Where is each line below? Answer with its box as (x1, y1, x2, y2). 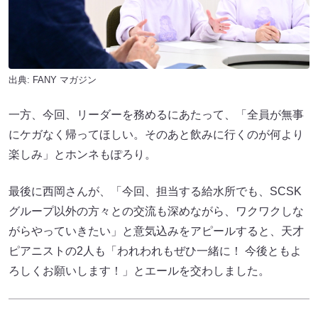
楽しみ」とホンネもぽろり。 (9, 148, 156, 160)
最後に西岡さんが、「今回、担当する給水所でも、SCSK (9, 185, 302, 197)
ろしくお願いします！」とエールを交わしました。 (9, 264, 270, 277)
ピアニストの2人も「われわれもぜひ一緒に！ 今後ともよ (9, 244, 302, 257)
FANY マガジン (33, 74, 97, 85)
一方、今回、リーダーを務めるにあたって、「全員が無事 (9, 108, 304, 121)
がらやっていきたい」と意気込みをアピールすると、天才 (9, 224, 304, 237)
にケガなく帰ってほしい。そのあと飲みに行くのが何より (9, 128, 304, 141)
